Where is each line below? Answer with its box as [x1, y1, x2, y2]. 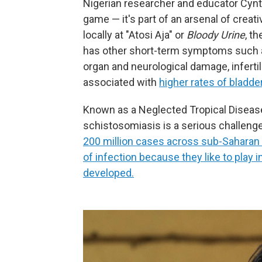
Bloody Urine [187, 29, 245, 42]
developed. [83, 167, 134, 180]
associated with [83, 76, 159, 89]
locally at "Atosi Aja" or [83, 29, 187, 42]
